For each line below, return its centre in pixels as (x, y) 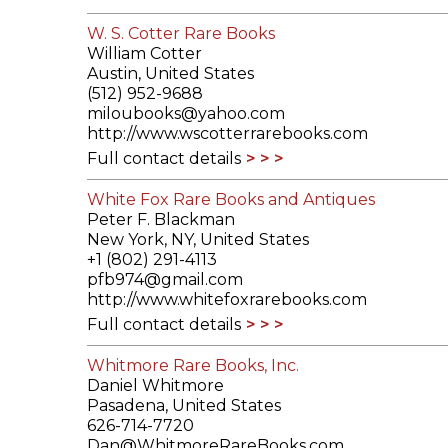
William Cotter (144, 54)
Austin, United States (170, 74)
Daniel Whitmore (155, 386)
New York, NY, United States (198, 240)
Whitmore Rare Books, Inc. (193, 366)
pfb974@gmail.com (165, 280)
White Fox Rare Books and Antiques (231, 200)
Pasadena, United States (184, 406)
